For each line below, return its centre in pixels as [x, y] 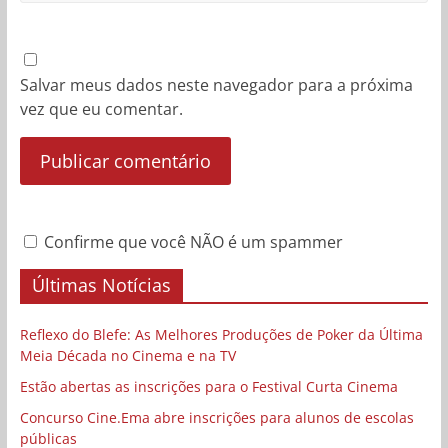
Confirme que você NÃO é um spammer [191, 242]
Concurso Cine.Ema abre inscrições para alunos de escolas [216, 418]
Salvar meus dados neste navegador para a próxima [216, 85]
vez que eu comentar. [101, 109]
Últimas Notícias [101, 285]
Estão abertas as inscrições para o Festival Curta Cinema [208, 387]
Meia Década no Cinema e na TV [127, 356]
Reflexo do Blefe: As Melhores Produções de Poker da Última [221, 335]
